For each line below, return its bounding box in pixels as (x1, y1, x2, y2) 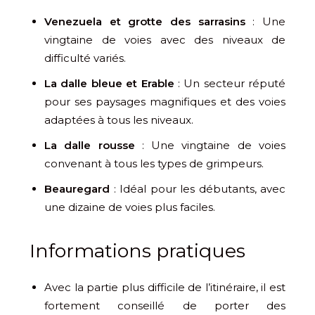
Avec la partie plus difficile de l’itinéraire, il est (44, 281, 285, 295)
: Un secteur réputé (174, 77, 285, 91)
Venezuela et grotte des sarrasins (44, 15, 245, 29)
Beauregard (44, 182, 110, 196)
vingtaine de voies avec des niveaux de (44, 33, 285, 47)
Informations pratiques (30, 239, 245, 263)
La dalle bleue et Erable (44, 77, 174, 91)
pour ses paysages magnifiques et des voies (44, 95, 285, 109)
